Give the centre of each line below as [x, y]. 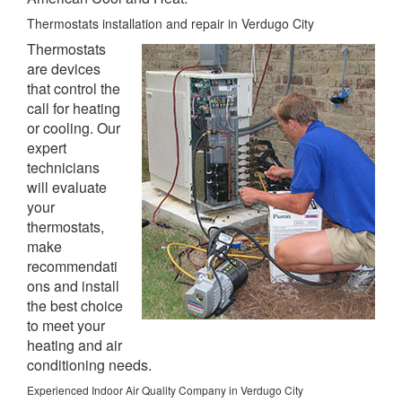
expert [47, 147]
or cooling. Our [74, 127]
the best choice [75, 305]
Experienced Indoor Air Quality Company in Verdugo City [165, 389]
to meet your [66, 325]
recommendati [72, 266]
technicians [63, 167]
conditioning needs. [89, 364]
